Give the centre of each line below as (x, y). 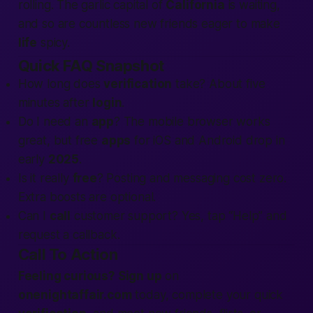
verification (138, 84)
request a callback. (69, 235)
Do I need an (54, 122)
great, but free (59, 140)
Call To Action (68, 254)
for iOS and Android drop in (208, 140)
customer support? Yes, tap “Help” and (179, 216)
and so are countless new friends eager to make (149, 24)
